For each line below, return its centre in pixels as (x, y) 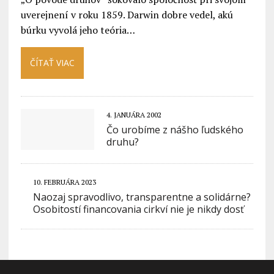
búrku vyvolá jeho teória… (78, 30)
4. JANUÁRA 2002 (134, 115)
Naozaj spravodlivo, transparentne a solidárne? (142, 197)
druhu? (122, 142)
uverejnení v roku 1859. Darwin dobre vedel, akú (127, 15)
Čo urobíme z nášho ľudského (175, 130)
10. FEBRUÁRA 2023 (64, 182)
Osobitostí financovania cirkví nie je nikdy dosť (138, 209)
